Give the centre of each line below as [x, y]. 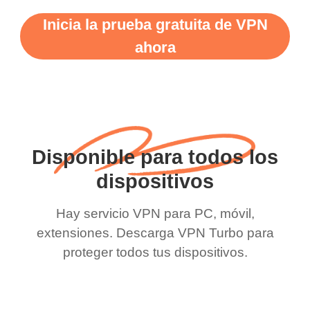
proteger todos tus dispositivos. [155, 252]
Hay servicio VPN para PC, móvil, [155, 213]
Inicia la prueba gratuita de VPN [155, 25]
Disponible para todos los [155, 157]
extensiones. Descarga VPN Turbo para [155, 232]
